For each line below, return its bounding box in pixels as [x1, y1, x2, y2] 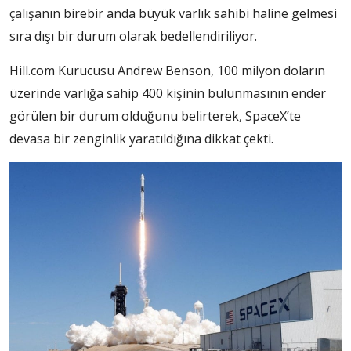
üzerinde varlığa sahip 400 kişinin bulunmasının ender [9, 84, 326, 102]
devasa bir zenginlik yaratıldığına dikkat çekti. [9, 129, 273, 147]
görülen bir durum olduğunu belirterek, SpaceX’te [9, 107, 301, 125]
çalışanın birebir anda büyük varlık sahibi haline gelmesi [9, 4, 337, 22]
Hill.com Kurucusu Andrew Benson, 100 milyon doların [9, 61, 325, 79]
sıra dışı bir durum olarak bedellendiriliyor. [9, 27, 257, 45]
